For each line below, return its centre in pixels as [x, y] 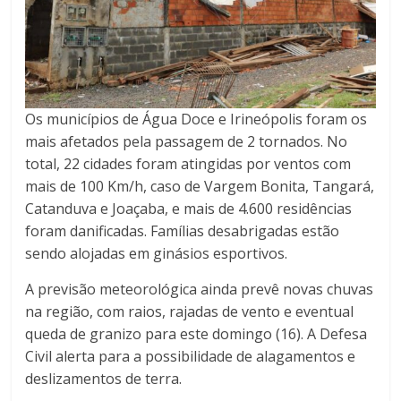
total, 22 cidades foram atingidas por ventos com [188, 164]
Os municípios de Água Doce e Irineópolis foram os [196, 119]
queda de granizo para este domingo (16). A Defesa [196, 334]
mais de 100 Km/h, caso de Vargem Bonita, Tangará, [200, 187]
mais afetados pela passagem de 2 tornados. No [187, 142]
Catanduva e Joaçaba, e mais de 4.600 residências [189, 209]
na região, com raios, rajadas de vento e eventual [190, 312]
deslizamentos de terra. [106, 379]
